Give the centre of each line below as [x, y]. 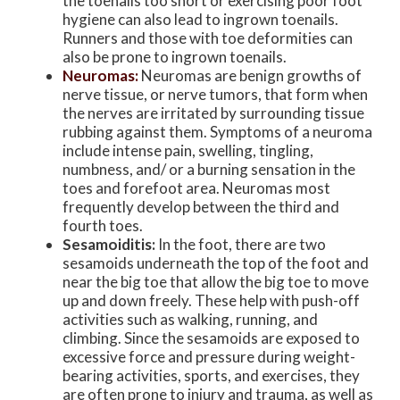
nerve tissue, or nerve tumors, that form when [215, 94]
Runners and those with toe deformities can [208, 37]
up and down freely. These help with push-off [211, 300]
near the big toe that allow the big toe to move [216, 281]
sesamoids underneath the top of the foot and [216, 262]
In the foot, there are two [241, 244]
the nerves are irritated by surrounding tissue [213, 112]
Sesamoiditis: [109, 244]
